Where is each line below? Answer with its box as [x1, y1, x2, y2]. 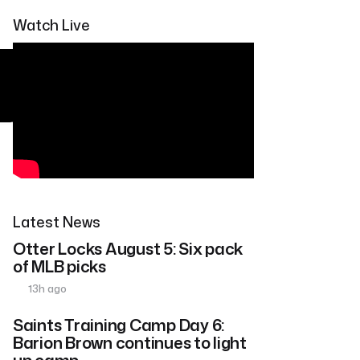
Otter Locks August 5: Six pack [13, 236, 243, 260]
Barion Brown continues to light [13, 330, 247, 354]
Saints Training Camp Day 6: [13, 313, 224, 336]
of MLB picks [13, 254, 106, 277]
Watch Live [13, 14, 90, 35]
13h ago [26, 280, 67, 296]
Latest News [13, 211, 100, 232]
